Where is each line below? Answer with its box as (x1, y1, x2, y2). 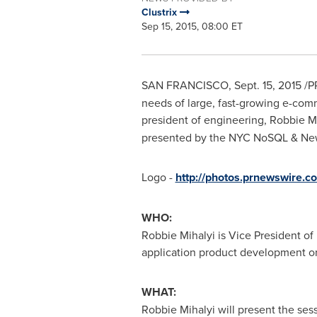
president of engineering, (141, 112, 270, 127)
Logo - (141, 169, 175, 185)
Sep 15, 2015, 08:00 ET (141, 19, 243, 33)
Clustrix (141, 5, 180, 19)
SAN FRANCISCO (141, 77, 229, 93)
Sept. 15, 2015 (234, 77, 301, 93)
